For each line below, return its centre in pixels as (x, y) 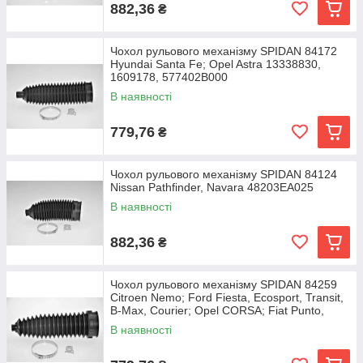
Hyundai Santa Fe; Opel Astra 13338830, (216, 64)
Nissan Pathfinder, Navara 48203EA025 (212, 187)
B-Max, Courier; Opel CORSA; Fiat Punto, (217, 310)
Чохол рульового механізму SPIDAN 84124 (224, 174)
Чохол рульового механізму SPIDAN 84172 (224, 51)
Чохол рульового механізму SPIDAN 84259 (224, 284)
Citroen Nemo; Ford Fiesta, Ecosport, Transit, (227, 297)
